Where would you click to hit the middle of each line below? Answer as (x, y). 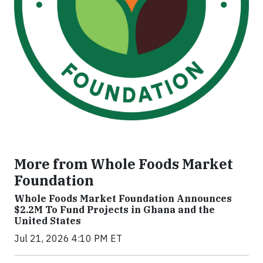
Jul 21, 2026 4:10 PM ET (68, 238)
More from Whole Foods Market (124, 163)
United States (48, 220)
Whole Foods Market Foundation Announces (123, 198)
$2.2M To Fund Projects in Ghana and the (114, 209)
